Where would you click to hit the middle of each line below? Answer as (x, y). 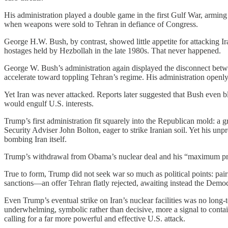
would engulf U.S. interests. (49, 104)
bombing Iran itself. (35, 139)
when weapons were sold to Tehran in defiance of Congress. (101, 24)
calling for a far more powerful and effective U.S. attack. (95, 219)
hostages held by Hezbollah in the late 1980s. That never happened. (112, 51)
